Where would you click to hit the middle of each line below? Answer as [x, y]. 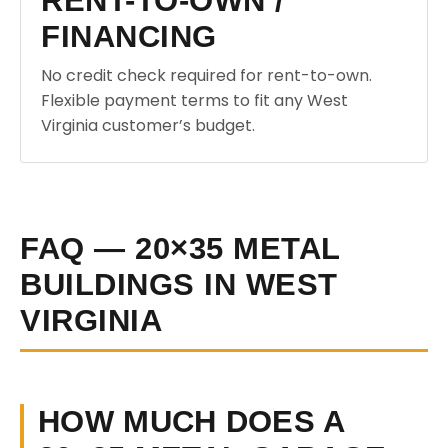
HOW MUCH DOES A [192, 421]
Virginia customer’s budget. [148, 125]
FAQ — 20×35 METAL [180, 248]
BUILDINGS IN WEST [179, 284]
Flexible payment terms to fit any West [194, 100]
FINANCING [129, 36]
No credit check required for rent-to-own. [206, 75]
